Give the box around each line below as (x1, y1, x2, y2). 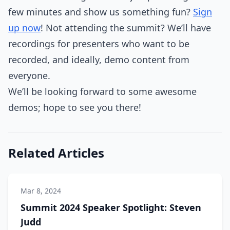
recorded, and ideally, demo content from (8, 53, 189, 66)
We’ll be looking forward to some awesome (8, 85, 197, 98)
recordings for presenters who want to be (8, 37, 189, 50)
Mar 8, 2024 (21, 186, 61, 196)
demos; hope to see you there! (8, 101, 141, 113)
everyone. (8, 69, 50, 82)
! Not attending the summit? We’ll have (41, 22, 211, 34)
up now (8, 22, 41, 34)
